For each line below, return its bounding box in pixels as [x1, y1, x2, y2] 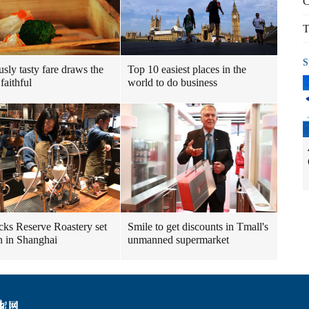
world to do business [128, 77, 217, 88]
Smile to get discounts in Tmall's [128, 221, 268, 232]
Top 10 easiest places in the [128, 63, 246, 75]
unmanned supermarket [128, 234, 229, 246]
